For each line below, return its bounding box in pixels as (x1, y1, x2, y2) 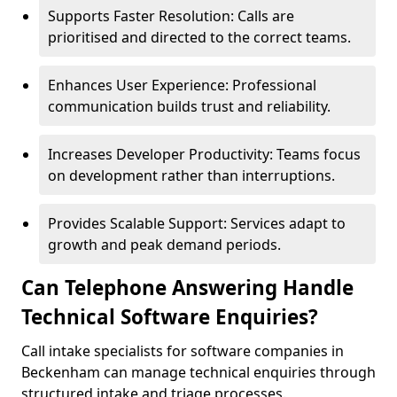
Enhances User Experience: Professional (48, 75, 316, 95)
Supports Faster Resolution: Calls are (48, 6, 294, 26)
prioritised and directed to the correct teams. (48, 27, 351, 47)
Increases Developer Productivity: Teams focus (48, 144, 361, 164)
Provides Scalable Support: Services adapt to (48, 214, 346, 233)
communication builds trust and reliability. (48, 97, 331, 116)
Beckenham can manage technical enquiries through (21, 362, 376, 382)
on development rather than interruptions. (48, 166, 335, 185)
